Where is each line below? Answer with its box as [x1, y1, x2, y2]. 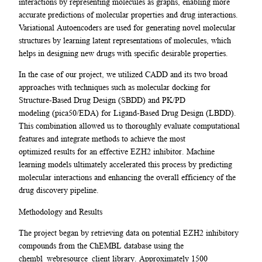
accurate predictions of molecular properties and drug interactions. [19, 9, 238, 19]
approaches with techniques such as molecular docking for [19, 82, 211, 92]
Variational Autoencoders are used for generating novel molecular [19, 22, 236, 32]
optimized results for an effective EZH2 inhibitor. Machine [19, 147, 215, 157]
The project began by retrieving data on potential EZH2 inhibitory [19, 227, 239, 237]
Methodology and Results [19, 206, 105, 216]
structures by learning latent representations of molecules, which [19, 35, 231, 45]
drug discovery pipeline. [19, 185, 101, 195]
